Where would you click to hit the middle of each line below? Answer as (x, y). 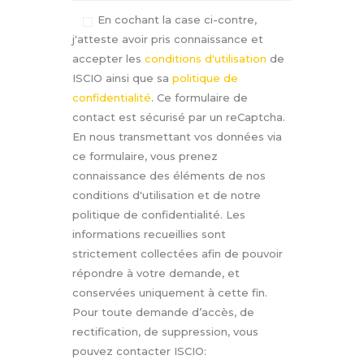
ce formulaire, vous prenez (145, 156)
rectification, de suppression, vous (165, 331)
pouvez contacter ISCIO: (139, 351)
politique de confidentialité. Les (159, 214)
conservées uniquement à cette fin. (170, 292)
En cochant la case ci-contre (176, 19)
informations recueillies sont (149, 234)
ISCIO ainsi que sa (122, 78)
